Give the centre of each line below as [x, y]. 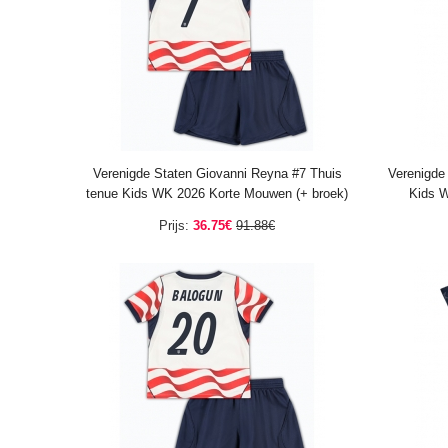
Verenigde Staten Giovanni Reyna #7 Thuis [217, 173]
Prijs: [174, 225]
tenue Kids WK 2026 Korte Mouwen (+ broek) [217, 193]
